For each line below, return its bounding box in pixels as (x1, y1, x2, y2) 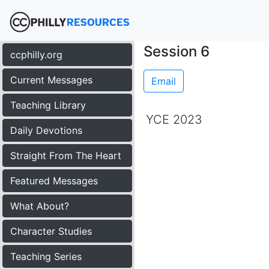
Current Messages (10, 74, 92, 86)
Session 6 (144, 43, 210, 60)
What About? (10, 200, 69, 212)
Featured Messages (10, 175, 98, 187)
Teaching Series (10, 250, 82, 262)
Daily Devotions (10, 124, 82, 136)
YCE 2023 (146, 112, 202, 127)
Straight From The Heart (10, 150, 121, 162)
